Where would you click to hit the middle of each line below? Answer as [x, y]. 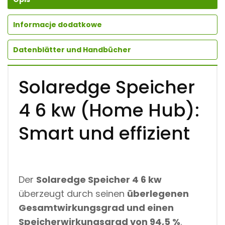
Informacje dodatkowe [58, 24]
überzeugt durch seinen [73, 193]
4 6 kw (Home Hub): [109, 110]
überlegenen [158, 193]
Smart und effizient [104, 133]
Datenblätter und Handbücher [72, 49]
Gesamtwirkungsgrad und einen [96, 207]
